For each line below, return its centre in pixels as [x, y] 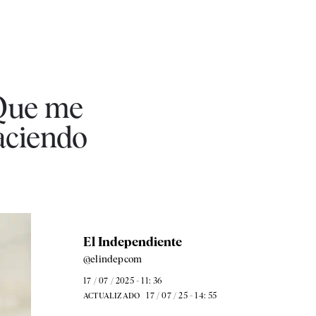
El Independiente [132, 242]
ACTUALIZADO [111, 296]
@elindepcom [113, 259]
